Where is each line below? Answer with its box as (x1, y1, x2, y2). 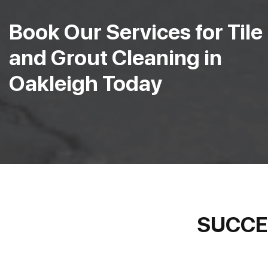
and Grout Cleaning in (9, 44, 222, 71)
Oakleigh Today (9, 70, 163, 96)
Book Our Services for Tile (9, 19, 263, 45)
